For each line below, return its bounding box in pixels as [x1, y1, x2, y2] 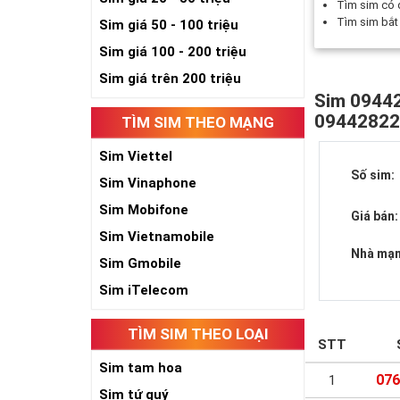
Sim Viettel [99, 148, 172, 164]
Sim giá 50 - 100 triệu [99, 17, 238, 33]
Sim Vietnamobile [99, 229, 214, 245]
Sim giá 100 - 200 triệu [99, 44, 246, 60]
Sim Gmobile [99, 255, 181, 271]
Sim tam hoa [99, 360, 182, 376]
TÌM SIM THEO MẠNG [121, 113, 275, 131]
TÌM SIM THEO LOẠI [127, 325, 269, 343]
